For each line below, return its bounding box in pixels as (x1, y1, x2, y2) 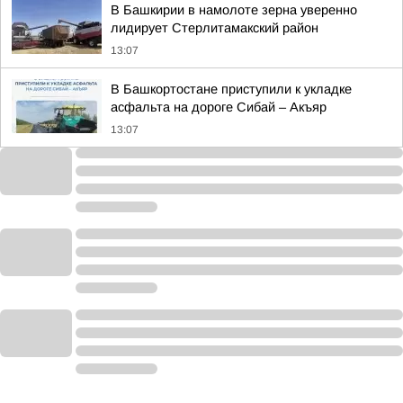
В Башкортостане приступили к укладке (111, 82, 352, 96)
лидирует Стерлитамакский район (111, 21, 318, 35)
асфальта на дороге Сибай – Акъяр (111, 100, 327, 114)
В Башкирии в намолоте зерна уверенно (111, 3, 357, 17)
